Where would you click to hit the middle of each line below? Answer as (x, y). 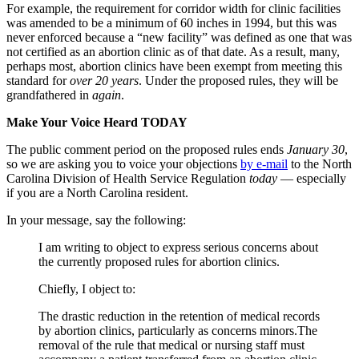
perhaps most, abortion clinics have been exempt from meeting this (174, 66)
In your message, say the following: (96, 220)
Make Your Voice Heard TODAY (97, 122)
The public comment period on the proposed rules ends (147, 149)
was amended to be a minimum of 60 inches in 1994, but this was (171, 22)
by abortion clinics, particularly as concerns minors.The (178, 330)
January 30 (316, 149)
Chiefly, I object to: (87, 288)
